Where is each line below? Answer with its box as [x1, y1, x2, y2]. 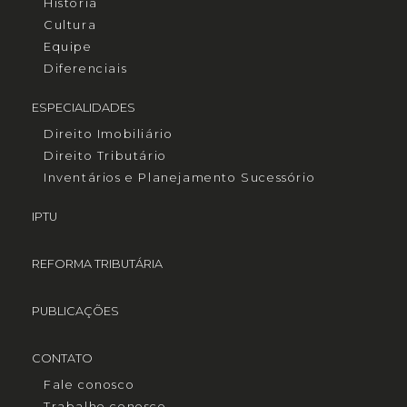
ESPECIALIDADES [32, 101, 135, 115]
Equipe [44, 40, 93, 55]
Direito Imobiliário [44, 127, 174, 142]
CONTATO [32, 352, 93, 366]
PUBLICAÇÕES [32, 304, 119, 319]
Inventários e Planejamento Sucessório [44, 171, 316, 185]
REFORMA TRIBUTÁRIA [32, 257, 163, 272]
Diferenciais [44, 62, 128, 76]
